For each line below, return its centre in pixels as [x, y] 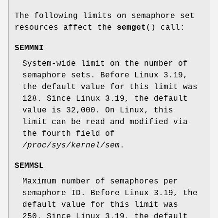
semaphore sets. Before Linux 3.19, [105, 75]
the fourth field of [69, 134]
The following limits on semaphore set [105, 16]
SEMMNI [29, 48]
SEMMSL [29, 166]
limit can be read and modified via [105, 122]
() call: [165, 27]
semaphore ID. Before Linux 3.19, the [110, 193]
